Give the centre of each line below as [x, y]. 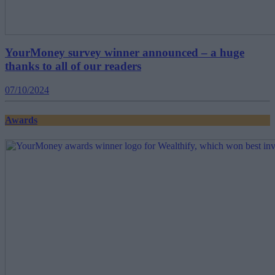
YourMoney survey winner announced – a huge [125, 53]
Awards [21, 120]
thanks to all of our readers [73, 66]
